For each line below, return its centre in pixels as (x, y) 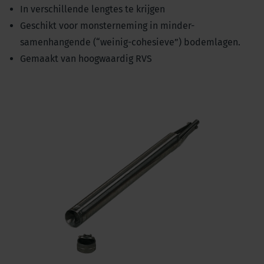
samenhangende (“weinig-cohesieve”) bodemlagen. (130, 42)
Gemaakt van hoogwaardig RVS (86, 58)
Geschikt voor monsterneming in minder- (107, 25)
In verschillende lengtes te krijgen (93, 9)
